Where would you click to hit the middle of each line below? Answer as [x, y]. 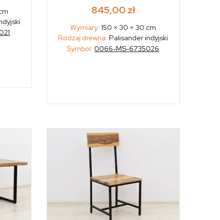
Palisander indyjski [138, 38]
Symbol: [81, 49]
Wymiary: [85, 27]
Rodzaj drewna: [83, 38]
